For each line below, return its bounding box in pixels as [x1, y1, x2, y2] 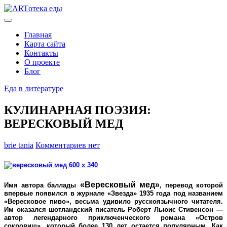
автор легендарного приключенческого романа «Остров [4, 214, 223, 222]
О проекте [24, 58, 60, 66]
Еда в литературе [4, 84, 63, 93]
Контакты [24, 49, 58, 57]
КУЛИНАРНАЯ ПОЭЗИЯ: [4, 103, 151, 117]
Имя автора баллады [4, 181, 80, 190]
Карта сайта [24, 40, 65, 48]
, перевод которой [159, 181, 223, 190]
